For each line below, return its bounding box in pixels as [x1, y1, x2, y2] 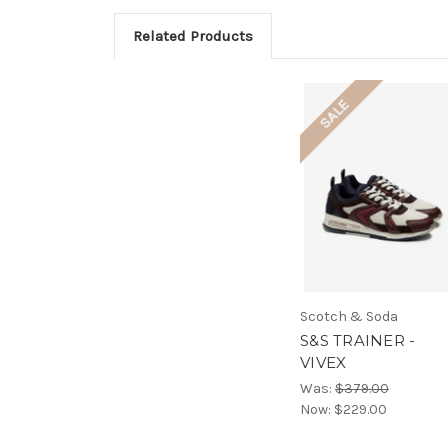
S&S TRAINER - [300, 331, 416, 351]
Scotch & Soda [300, 308, 398, 326]
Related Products [132, 26, 253, 45]
